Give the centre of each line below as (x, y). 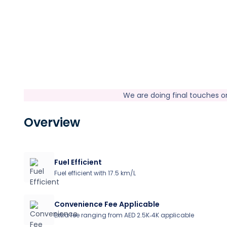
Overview (52, 122)
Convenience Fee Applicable (107, 204)
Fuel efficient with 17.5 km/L (95, 173)
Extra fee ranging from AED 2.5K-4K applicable (124, 215)
